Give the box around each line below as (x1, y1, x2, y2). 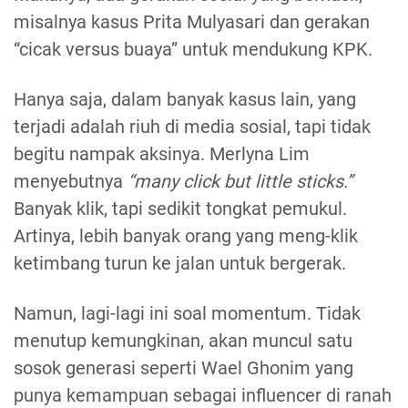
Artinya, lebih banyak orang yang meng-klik (14, 225, 358, 248)
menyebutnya (14, 170, 127, 193)
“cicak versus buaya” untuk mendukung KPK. (14, 38, 377, 61)
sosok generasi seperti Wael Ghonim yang (14, 357, 353, 380)
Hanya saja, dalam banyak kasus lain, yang (14, 88, 356, 111)
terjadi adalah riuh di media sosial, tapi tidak (14, 116, 371, 138)
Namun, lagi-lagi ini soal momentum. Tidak (14, 302, 361, 325)
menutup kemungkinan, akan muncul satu (14, 330, 352, 352)
